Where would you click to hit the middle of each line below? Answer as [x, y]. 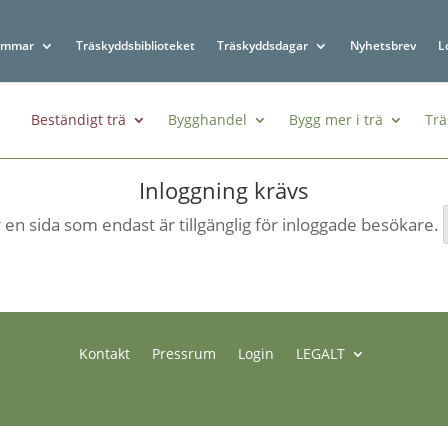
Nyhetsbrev [383, 45]
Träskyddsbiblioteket [135, 45]
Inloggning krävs [224, 190]
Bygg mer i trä [335, 119]
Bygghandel [207, 119]
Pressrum [183, 353]
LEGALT [320, 353]
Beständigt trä [78, 119]
